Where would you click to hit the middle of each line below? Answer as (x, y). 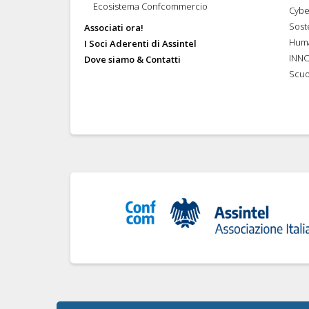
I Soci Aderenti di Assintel (140, 43)
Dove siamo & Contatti (132, 59)
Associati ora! (114, 27)
